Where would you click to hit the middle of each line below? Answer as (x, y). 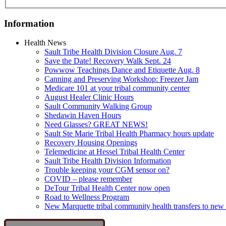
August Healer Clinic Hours (89, 97)
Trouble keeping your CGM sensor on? (107, 170)
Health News (45, 43)
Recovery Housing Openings (91, 143)
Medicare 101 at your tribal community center (117, 88)
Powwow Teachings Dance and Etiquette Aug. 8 (122, 70)
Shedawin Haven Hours (83, 116)
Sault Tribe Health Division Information (108, 161)
